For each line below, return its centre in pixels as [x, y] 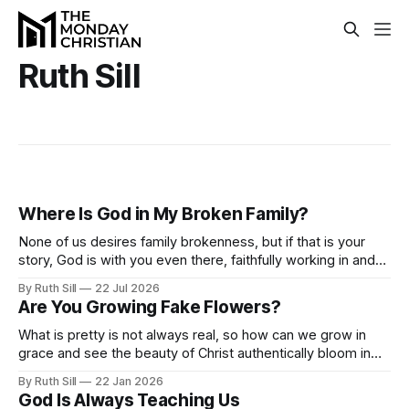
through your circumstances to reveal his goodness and [191, 278]
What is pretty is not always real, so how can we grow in [192, 335]
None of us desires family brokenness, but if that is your [192, 242]
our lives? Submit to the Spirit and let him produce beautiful [200, 372]
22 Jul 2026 [127, 288]
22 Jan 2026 [129, 382]
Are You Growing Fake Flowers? [150, 308]
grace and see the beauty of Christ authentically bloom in [194, 353]
